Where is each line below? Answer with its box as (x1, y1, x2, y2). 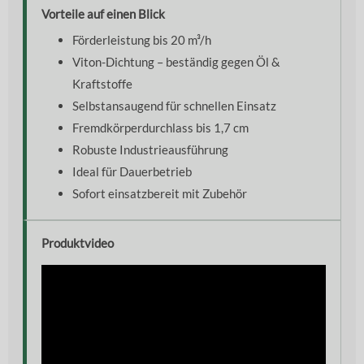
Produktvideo (41, 235, 114, 250)
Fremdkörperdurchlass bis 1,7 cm (72, 119, 249, 135)
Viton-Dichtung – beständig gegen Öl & (72, 54, 280, 69)
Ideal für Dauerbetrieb (72, 163, 192, 179)
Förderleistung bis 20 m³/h (72, 32, 211, 47)
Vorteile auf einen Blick (41, 6, 165, 21)
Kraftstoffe (72, 76, 132, 91)
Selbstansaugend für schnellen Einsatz (72, 97, 276, 113)
